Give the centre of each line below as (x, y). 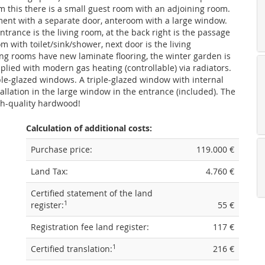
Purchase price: (62, 149)
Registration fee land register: (90, 227)
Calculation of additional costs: (89, 128)
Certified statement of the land (92, 193)
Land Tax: (49, 171)
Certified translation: (72, 249)
